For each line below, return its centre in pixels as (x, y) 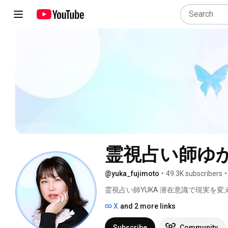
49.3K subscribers (194, 173)
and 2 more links (148, 206)
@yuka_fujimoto (132, 173)
